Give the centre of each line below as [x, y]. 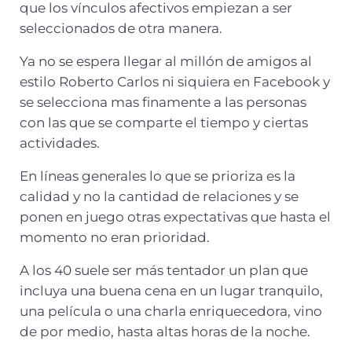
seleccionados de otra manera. [121, 28]
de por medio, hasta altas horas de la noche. [165, 331]
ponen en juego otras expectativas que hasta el [175, 216]
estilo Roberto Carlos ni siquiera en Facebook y [174, 81]
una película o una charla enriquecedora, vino [170, 311]
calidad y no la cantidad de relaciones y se [159, 196]
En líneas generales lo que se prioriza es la [157, 176]
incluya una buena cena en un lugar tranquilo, [171, 290]
